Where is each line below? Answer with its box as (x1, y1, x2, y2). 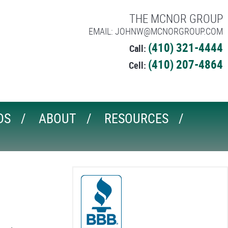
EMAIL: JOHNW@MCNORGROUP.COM (89, 25, 223, 37)
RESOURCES (104, 109, 168, 127)
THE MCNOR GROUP (129, 11, 223, 26)
